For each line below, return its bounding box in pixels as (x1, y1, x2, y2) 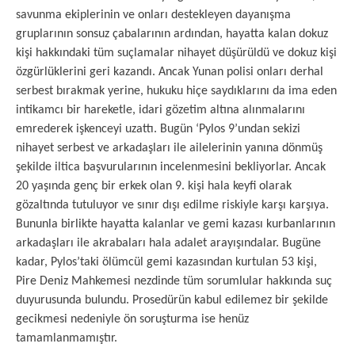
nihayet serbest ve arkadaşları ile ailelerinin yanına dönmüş (16, 142, 323, 155)
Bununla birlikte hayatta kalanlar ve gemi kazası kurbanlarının (16, 218, 335, 231)
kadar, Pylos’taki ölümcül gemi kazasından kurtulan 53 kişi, (16, 256, 317, 269)
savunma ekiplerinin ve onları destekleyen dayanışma (16, 9, 291, 21)
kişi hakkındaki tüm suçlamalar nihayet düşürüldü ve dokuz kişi (16, 47, 337, 59)
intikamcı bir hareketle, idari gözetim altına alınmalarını (16, 104, 305, 116)
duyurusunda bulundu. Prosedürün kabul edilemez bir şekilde (16, 294, 328, 307)
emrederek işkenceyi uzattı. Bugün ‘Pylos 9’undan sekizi (16, 123, 300, 136)
